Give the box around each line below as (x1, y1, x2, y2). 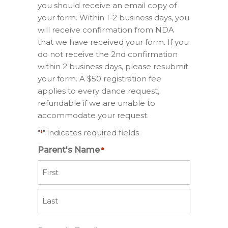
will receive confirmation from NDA (38, 25, 174, 35)
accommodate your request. (38, 110, 149, 121)
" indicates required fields (43, 128, 139, 138)
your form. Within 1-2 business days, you (38, 13, 189, 23)
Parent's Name (38, 145, 100, 155)
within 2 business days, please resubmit (38, 62, 188, 72)
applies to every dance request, (38, 86, 159, 96)
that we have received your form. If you (38, 37, 189, 47)
